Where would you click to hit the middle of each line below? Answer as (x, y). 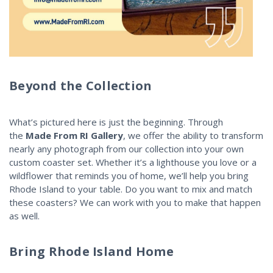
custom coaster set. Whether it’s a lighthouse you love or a (133, 162)
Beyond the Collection (81, 85)
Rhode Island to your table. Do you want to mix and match (131, 189)
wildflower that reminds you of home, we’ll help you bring (129, 175)
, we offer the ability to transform (193, 135)
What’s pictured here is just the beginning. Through (116, 122)
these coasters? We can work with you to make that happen (135, 202)
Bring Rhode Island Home (91, 251)
